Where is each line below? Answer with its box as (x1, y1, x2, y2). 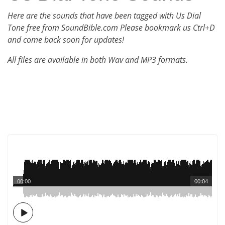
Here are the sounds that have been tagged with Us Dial (8, 10, 201, 21)
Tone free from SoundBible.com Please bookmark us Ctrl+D (8, 22, 215, 33)
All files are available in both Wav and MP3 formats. (8, 54, 188, 65)
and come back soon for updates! (8, 34, 124, 45)
